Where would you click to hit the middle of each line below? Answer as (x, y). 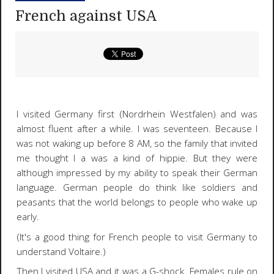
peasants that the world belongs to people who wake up (137, 202)
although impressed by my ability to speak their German (137, 173)
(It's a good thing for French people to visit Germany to (137, 237)
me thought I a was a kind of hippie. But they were (137, 158)
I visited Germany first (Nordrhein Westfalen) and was (137, 114)
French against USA (86, 16)
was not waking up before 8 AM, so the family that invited (137, 144)
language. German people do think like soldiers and (137, 188)
